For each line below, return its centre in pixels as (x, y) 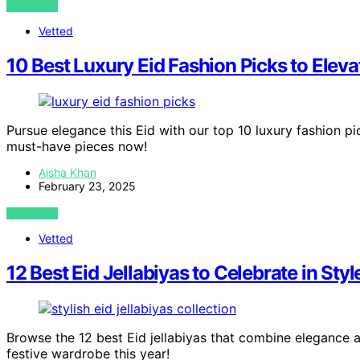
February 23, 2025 (87, 186)
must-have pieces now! (77, 147)
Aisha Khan (67, 173)
